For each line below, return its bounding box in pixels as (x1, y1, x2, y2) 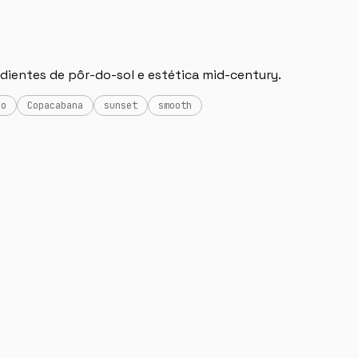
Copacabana (27, 98, 83, 112)
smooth (158, 98, 192, 112)
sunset (104, 98, 137, 112)
